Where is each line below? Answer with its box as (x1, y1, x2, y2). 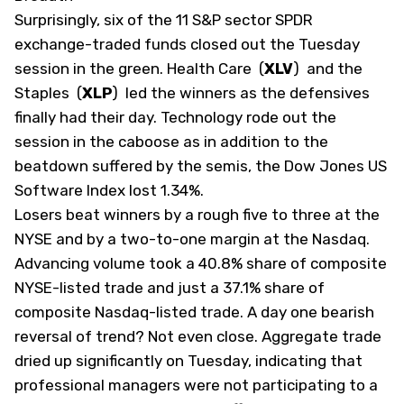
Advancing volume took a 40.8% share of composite (14, 254, 387, 272)
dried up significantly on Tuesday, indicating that (14, 352, 363, 370)
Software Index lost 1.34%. (14, 181, 204, 199)
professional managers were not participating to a (14, 376, 378, 394)
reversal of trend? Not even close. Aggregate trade (14, 327, 381, 345)
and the (303, 60, 363, 78)
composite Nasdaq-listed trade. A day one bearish (14, 303, 374, 321)
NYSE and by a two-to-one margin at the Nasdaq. (14, 230, 370, 248)
